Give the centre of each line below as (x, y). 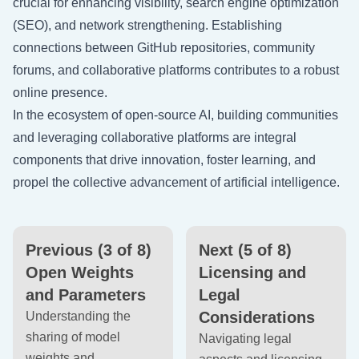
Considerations (257, 317)
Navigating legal (245, 339)
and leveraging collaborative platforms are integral (155, 137)
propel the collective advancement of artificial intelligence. (176, 182)
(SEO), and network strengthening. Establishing (147, 25)
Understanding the (78, 316)
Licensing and (252, 272)
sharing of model (73, 337)
